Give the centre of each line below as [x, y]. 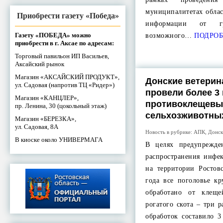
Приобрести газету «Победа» [68, 15]
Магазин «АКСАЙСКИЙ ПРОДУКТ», [67, 77]
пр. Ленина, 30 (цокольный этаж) [61, 106]
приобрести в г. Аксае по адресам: [64, 43]
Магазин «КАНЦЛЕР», [47, 98]
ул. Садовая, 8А [37, 126]
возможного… [169, 36]
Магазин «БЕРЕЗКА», [46, 118]
